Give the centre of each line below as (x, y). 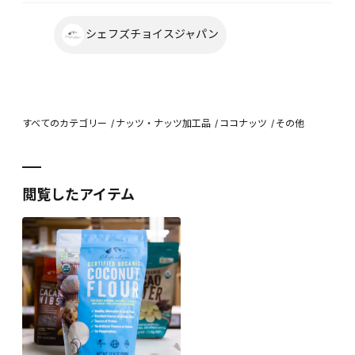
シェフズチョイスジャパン (152, 33)
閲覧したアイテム (78, 195)
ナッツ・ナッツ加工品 (163, 123)
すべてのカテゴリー (65, 123)
